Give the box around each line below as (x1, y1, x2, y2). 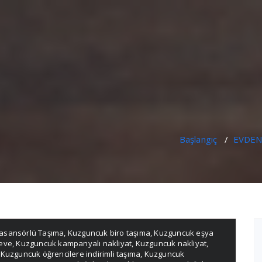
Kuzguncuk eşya (154, 227, 214, 238)
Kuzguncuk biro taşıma (67, 227, 151, 238)
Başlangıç (179, 133, 218, 145)
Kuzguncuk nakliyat (135, 238, 207, 249)
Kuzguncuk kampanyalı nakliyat (16, 238, 132, 249)
